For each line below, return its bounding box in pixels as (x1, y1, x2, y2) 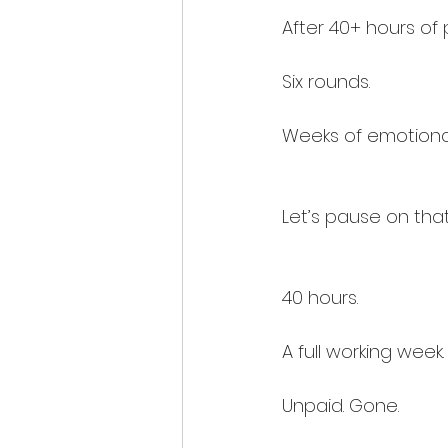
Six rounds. (282, 69, 370, 95)
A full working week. (282, 339, 444, 365)
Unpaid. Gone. (282, 393, 399, 419)
